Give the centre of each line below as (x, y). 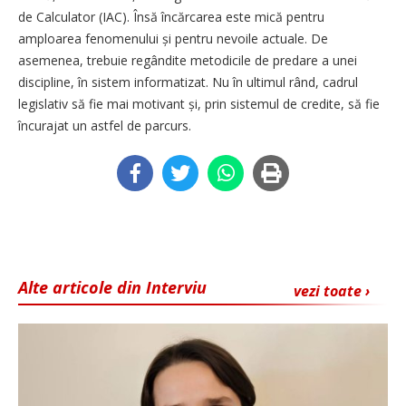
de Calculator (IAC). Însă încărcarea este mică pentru (171, 16)
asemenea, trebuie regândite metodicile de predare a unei (188, 60)
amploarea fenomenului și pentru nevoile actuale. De (173, 38)
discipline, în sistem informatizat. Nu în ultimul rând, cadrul (188, 82)
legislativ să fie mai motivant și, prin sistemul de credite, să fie (199, 103)
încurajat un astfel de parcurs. (105, 125)
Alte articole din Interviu (112, 287)
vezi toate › (332, 290)
